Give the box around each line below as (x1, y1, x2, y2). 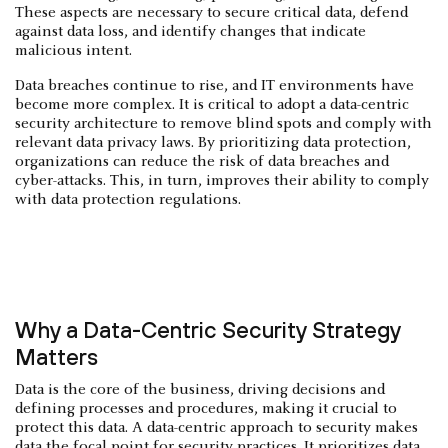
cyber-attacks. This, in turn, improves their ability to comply (15, 173, 429, 189)
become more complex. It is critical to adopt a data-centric (15, 97, 409, 113)
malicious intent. (15, 43, 132, 59)
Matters (15, 344, 98, 370)
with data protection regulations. (15, 192, 241, 208)
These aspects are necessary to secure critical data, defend (15, 5, 408, 21)
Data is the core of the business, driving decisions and (15, 382, 385, 398)
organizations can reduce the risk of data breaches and (15, 154, 389, 170)
